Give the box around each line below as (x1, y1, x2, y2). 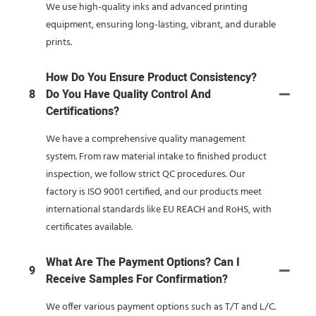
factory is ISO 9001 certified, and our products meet (46, 183, 262, 200)
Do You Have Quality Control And (46, 85, 211, 103)
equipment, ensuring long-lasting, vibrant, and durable (46, 16, 276, 33)
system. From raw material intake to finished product (46, 148, 267, 165)
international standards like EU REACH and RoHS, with (46, 201, 272, 218)
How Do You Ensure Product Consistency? (46, 68, 257, 86)
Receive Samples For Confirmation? (46, 270, 228, 288)
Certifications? (46, 102, 119, 120)
